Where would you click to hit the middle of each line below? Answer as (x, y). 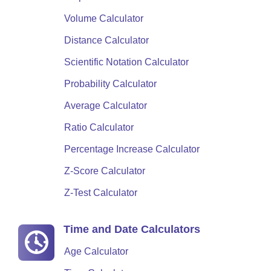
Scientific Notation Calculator (126, 62)
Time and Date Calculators (132, 229)
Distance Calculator (106, 40)
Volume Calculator (104, 18)
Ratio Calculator (99, 127)
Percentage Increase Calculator (132, 149)
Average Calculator (106, 106)
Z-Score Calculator (105, 171)
